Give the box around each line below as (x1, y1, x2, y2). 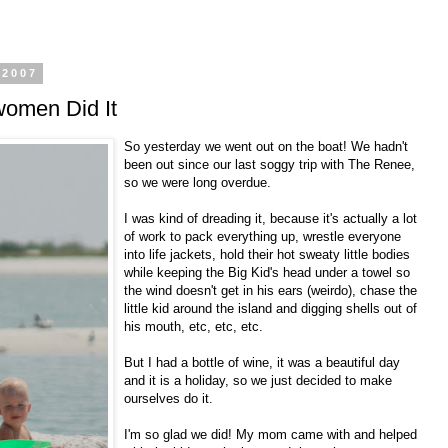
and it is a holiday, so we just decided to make (124, 372, 392, 388)
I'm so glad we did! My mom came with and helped (124, 426, 417, 442)
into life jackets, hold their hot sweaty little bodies (124, 246, 410, 262)
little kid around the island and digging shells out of (124, 300, 417, 316)
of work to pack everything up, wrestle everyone (124, 228, 401, 244)
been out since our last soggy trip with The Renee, (124, 156, 415, 172)
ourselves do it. (124, 390, 213, 406)
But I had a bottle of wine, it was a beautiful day (124, 354, 400, 370)
